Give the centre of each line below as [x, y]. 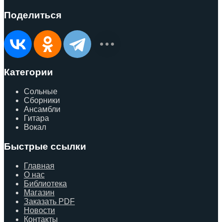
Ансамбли [42, 110]
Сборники [42, 101]
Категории [28, 72]
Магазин [39, 192]
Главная [39, 166]
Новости [39, 210]
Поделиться [33, 15]
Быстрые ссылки [45, 146]
